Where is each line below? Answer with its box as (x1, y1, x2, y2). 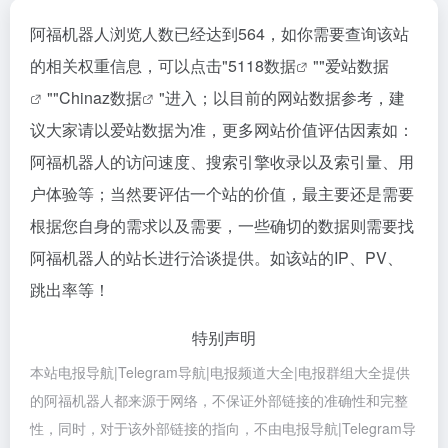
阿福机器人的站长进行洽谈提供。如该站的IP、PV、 (30, 246, 403, 269)
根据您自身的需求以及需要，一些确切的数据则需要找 (30, 214, 414, 237)
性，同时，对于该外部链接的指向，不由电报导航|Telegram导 (30, 418, 416, 438)
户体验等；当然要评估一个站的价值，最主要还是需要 (30, 182, 414, 205)
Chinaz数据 (59, 86, 142, 109)
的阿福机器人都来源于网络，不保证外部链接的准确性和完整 (30, 390, 408, 410)
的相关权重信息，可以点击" (30, 54, 228, 77)
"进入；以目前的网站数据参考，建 (159, 86, 405, 109)
